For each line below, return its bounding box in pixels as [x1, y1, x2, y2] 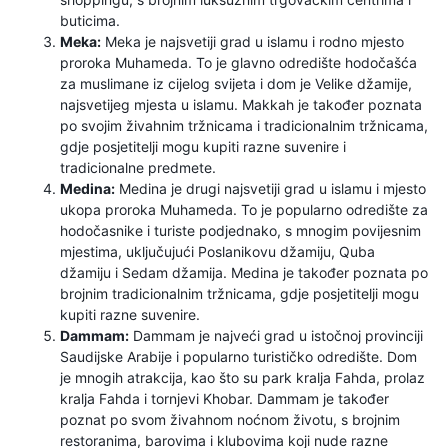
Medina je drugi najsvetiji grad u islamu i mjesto [115, 180, 426, 197]
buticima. [60, 12, 120, 29]
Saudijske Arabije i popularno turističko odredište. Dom [60, 348, 417, 365]
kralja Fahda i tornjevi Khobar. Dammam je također [60, 390, 389, 407]
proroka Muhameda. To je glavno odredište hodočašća [60, 54, 417, 71]
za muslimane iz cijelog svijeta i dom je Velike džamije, [60, 75, 412, 92]
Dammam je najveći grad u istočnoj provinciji [129, 327, 423, 344]
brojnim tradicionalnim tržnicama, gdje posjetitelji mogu [60, 285, 419, 302]
